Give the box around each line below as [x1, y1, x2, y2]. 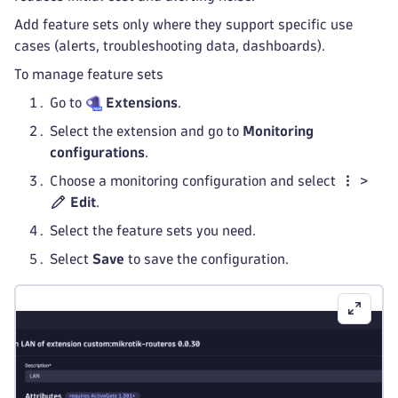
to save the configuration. [124, 252, 289, 266]
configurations [50, 146, 145, 159]
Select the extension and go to [50, 124, 243, 138]
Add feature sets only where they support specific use [14, 18, 353, 31]
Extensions [106, 96, 179, 109]
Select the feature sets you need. [50, 224, 256, 237]
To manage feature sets [14, 68, 163, 81]
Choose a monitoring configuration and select [50, 174, 339, 187]
